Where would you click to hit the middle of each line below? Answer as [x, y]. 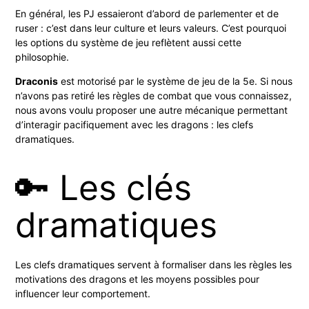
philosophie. [44, 57]
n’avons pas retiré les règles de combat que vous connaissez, [154, 95]
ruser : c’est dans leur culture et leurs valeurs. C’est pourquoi [151, 28]
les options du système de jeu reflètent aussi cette [129, 42]
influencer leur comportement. [83, 293]
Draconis [37, 81]
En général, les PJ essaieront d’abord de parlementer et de [147, 13]
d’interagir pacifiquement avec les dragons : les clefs [134, 124]
